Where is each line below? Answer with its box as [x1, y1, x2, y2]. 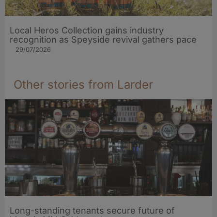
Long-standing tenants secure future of [10, 205, 175, 216]
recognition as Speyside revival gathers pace [10, 34, 197, 45]
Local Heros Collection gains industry [10, 25, 164, 35]
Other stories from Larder [14, 77, 153, 92]
